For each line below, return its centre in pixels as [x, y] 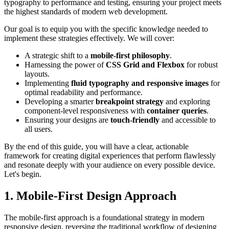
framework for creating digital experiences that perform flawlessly [110, 155]
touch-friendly [135, 120]
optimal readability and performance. [84, 92]
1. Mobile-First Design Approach [90, 196]
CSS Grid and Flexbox [145, 64]
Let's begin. [23, 174]
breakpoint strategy [130, 101]
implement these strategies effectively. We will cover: [89, 38]
